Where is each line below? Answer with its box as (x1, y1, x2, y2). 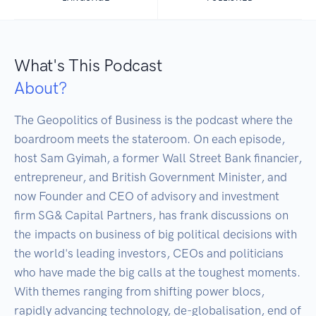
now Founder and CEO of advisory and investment (14, 189, 279, 204)
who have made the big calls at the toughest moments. (14, 265, 300, 280)
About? (14, 78, 67, 99)
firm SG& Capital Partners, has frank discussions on (14, 208, 288, 223)
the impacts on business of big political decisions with (14, 227, 297, 242)
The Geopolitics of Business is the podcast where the (14, 113, 293, 128)
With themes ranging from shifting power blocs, (14, 284, 265, 299)
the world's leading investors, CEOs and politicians (14, 246, 284, 261)
